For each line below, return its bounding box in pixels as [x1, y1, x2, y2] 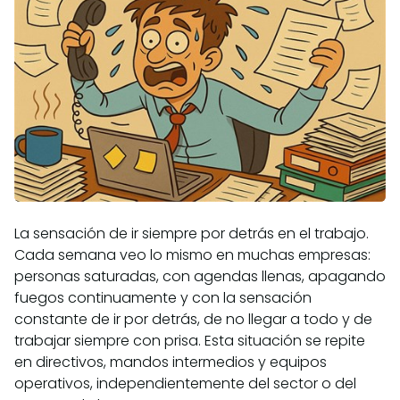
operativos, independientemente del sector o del [14, 373, 356, 395]
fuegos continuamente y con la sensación [14, 287, 312, 309]
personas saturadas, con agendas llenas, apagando [14, 266, 386, 287]
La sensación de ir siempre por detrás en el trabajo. [14, 223, 369, 245]
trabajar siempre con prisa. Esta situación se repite [14, 330, 365, 352]
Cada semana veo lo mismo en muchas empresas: [14, 245, 371, 266]
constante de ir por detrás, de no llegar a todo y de [14, 309, 372, 330]
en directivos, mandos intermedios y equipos [14, 352, 327, 373]
